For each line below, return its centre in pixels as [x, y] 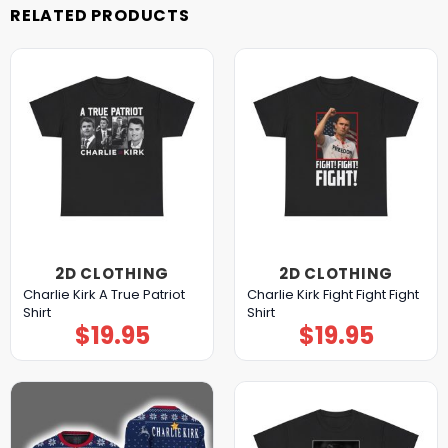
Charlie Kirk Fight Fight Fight [332, 294]
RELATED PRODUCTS [100, 15]
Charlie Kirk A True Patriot [103, 294]
